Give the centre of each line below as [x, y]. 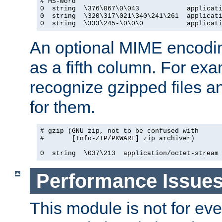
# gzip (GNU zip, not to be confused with [119, 131]
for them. [62, 107]
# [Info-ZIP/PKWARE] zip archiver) [117, 138]
